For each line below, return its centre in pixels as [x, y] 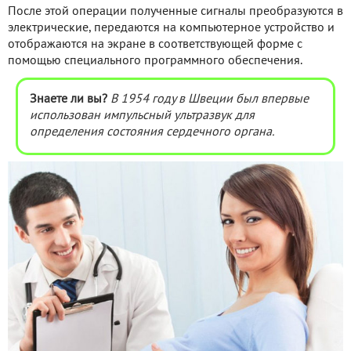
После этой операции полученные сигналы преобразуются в [175, 11]
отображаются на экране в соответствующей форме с [155, 44]
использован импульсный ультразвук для [142, 116]
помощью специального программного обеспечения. [155, 61]
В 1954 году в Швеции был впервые [210, 99]
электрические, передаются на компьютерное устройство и [171, 28]
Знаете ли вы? [69, 99]
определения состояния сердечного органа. [152, 132]
